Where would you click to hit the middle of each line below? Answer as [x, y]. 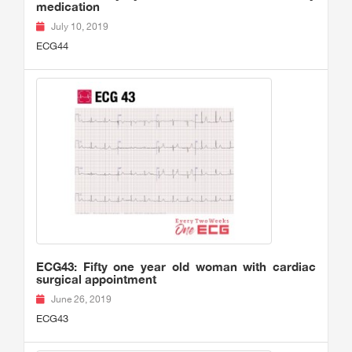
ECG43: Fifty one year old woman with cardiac [176, 267]
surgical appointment [96, 279]
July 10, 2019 [80, 27]
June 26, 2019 [81, 300]
